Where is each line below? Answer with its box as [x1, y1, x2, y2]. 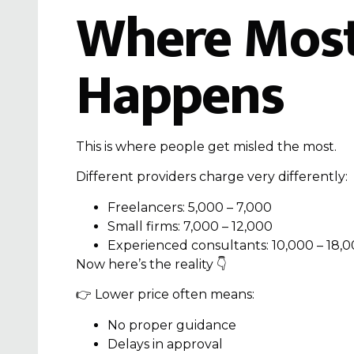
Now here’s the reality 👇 [76, 256, 227, 272]
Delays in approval [107, 336, 223, 352]
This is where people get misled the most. [76, 139, 337, 155]
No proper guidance [107, 317, 236, 333]
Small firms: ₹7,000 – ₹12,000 [107, 218, 273, 234]
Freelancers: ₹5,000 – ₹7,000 [107, 199, 272, 215]
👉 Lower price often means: [76, 287, 254, 303]
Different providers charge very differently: [76, 169, 348, 185]
